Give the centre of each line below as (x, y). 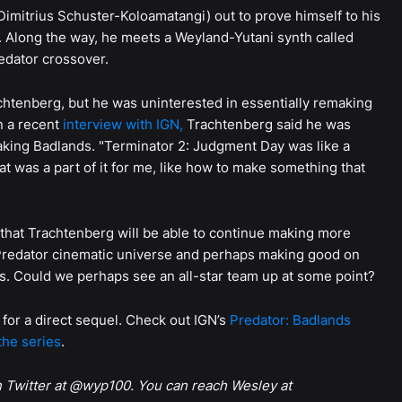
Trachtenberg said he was (267, 125)
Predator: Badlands (290, 320)
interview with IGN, (122, 125)
